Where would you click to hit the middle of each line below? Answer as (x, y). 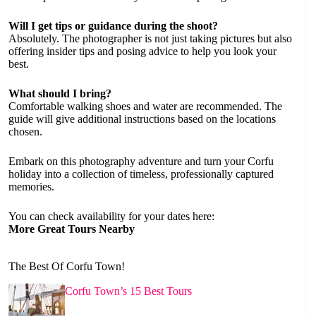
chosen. (25, 131)
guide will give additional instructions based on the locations (142, 119)
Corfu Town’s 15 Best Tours (128, 291)
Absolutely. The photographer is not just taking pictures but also (150, 38)
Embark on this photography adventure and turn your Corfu (141, 161)
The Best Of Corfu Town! (67, 266)
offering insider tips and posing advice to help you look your (142, 51)
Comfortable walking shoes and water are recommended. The (145, 106)
